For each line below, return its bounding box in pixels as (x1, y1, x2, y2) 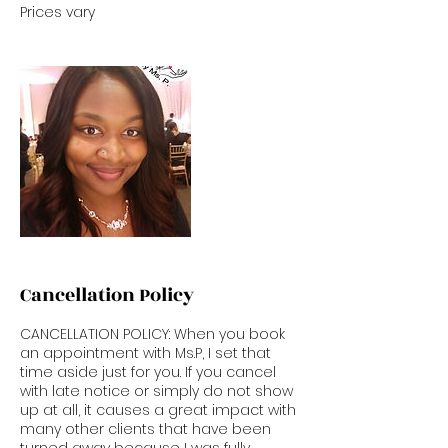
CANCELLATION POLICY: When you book (20, 323, 285, 344)
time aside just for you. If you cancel (20, 361, 276, 382)
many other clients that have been (20, 418, 271, 439)
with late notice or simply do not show (20, 380, 293, 401)
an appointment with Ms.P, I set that (20, 342, 271, 363)
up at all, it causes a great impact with (20, 399, 296, 420)
